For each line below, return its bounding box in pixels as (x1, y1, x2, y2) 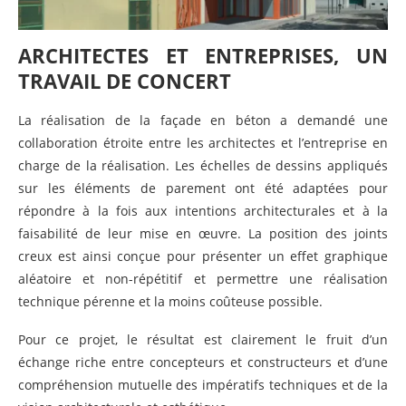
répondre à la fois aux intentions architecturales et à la (18, 201, 388, 219)
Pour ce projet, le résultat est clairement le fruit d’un (18, 330, 388, 348)
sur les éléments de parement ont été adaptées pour (18, 179, 388, 197)
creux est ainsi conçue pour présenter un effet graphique (18, 246, 388, 265)
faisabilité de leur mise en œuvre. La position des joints (18, 224, 388, 242)
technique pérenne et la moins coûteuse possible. (18, 292, 323, 310)
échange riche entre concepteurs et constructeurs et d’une (18, 353, 388, 371)
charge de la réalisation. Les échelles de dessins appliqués (18, 156, 388, 174)
